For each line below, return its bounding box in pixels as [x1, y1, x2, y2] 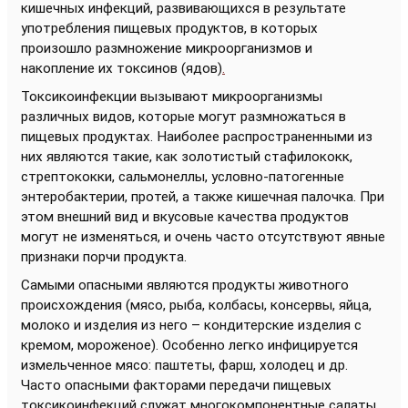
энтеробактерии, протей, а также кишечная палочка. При [21, 188, 384, 205]
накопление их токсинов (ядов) [21, 59, 222, 76]
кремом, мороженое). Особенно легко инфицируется [21, 336, 358, 353]
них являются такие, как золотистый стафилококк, [21, 148, 352, 165]
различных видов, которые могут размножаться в [21, 107, 346, 125]
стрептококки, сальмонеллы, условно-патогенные [21, 168, 344, 185]
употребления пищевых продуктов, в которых [21, 19, 318, 36]
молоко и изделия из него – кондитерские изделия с [21, 316, 362, 333]
